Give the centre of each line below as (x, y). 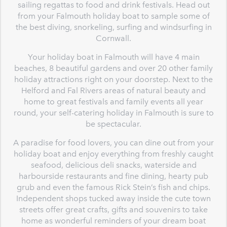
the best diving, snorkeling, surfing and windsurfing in (113, 27)
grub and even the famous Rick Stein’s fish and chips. (113, 187)
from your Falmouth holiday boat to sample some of (113, 16)
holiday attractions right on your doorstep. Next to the (113, 79)
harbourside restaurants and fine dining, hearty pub (113, 176)
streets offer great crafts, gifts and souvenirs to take (113, 210)
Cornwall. (113, 38)
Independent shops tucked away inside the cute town (113, 198)
